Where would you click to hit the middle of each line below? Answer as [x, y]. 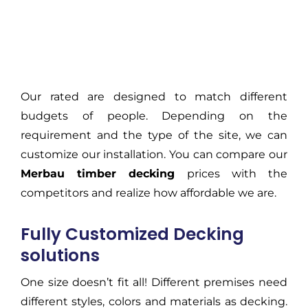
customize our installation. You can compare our [154, 154]
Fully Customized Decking [132, 234]
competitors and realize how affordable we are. [148, 192]
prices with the [231, 173]
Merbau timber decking [98, 173]
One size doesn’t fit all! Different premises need [154, 282]
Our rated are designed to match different [154, 96]
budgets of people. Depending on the [154, 115]
